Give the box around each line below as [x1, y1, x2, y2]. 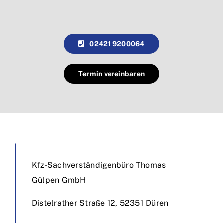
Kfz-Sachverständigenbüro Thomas [32, 160, 166, 170]
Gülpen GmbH [32, 175, 86, 185]
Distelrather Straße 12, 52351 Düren [32, 198, 169, 208]
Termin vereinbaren [78, 69, 145, 78]
